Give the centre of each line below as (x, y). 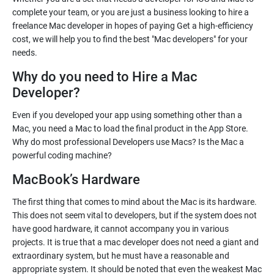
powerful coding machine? (62, 155)
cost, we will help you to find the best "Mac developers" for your (130, 39)
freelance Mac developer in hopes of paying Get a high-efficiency (133, 26)
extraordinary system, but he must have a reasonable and (121, 256)
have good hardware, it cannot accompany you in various (120, 229)
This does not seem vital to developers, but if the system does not (135, 215)
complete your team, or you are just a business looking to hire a (131, 12)
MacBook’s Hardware (76, 180)
